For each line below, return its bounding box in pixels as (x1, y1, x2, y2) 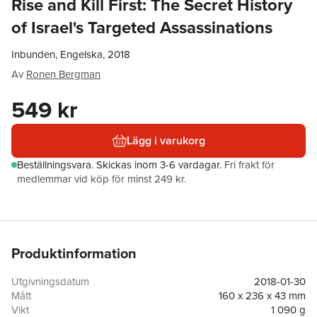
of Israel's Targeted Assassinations (11, 15, 272, 40)
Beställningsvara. (17, 157, 96, 172)
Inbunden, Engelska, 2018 (11, 47, 130, 62)
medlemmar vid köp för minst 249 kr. (17, 171, 186, 186)
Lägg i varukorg (126, 132, 205, 149)
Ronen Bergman (26, 67, 100, 81)
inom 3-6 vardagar (134, 157, 219, 172)
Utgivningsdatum (11, 274, 89, 289)
